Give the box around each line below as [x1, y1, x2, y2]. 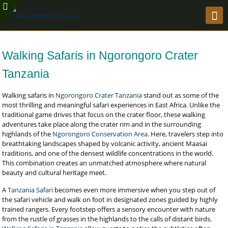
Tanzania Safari [8, 185, 53, 194]
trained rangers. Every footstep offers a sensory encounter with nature [2, 205, 216, 214]
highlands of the [2, 129, 53, 138]
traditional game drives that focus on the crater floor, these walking [2, 110, 206, 119]
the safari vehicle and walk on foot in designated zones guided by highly [2, 195, 218, 204]
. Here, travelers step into [148, 129, 224, 138]
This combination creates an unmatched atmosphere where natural [2, 158, 207, 167]
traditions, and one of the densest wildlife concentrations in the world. [2, 149, 214, 158]
